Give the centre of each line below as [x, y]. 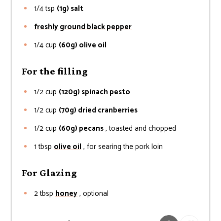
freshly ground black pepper [83, 27]
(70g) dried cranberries [98, 110]
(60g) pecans [81, 128]
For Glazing [49, 172]
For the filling [55, 71]
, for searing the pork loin [123, 147]
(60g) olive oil [83, 45]
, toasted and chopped [141, 128]
